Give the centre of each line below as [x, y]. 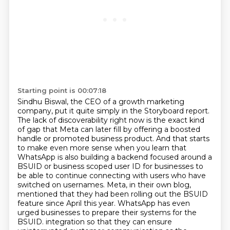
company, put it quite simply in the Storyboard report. [113, 111]
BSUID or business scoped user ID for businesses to [110, 166]
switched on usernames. [62, 185]
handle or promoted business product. [87, 139]
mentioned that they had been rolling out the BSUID [112, 194]
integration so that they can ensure [109, 222]
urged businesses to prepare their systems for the [107, 213]
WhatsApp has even [154, 203]
